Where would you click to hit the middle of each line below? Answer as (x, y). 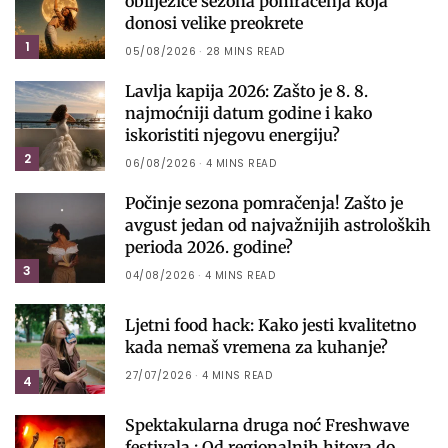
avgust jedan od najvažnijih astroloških (278, 224)
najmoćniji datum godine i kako (248, 112)
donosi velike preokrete (214, 22)
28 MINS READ (245, 51)
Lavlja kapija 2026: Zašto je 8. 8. (246, 90)
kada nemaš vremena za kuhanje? (256, 346)
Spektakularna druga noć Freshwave (267, 424)
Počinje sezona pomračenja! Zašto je (264, 202)
